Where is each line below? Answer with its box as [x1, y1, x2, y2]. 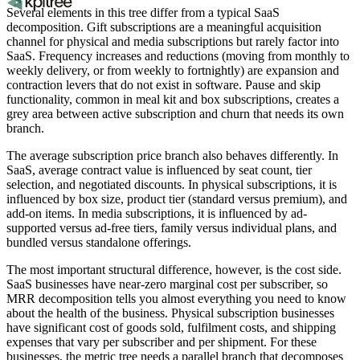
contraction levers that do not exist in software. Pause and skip [6, 78, 321, 92]
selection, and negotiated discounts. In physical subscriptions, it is [6, 178, 337, 192]
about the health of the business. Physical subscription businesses [6, 306, 334, 321]
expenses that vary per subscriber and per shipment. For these [6, 335, 317, 350]
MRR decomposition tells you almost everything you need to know [6, 292, 346, 306]
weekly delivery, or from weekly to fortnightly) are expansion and [6, 63, 339, 78]
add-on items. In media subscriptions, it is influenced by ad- [6, 207, 307, 221]
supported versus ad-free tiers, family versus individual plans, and [6, 221, 337, 235]
